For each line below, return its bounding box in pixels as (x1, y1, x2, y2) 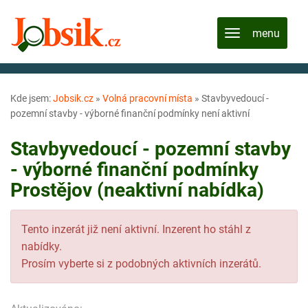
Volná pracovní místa (102, 93, 192, 104)
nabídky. (21, 239, 62, 253)
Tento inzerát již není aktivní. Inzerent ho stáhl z (21, 222, 251, 236)
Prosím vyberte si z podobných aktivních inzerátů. (21, 256, 261, 270)
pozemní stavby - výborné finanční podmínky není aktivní (10, 108, 250, 119)
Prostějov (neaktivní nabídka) (10, 179, 264, 201)
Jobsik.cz (53, 93, 93, 104)
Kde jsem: (10, 93, 53, 104)
